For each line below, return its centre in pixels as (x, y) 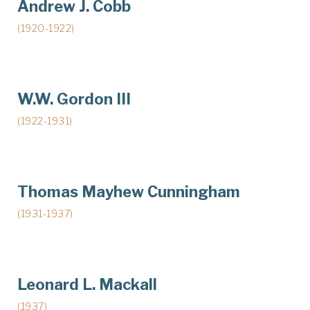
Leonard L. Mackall (87, 284)
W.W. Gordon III (74, 99)
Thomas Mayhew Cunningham (129, 191)
